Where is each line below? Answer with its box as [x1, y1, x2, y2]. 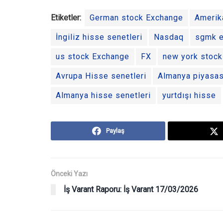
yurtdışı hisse [162, 90, 216, 100]
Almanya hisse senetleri [56, 90, 151, 100]
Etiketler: [51, 12, 81, 22]
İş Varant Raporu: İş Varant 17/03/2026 [64, 184, 198, 194]
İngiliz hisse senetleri [56, 32, 142, 42]
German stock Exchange [90, 12, 183, 22]
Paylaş [106, 126, 124, 134]
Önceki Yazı [51, 169, 88, 178]
